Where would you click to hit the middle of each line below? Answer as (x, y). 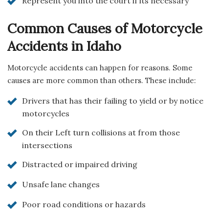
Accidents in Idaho (64, 46)
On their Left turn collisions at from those (101, 132)
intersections (47, 145)
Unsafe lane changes (61, 184)
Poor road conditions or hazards (84, 204)
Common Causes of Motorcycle (105, 29)
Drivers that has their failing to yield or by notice (113, 100)
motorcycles (46, 113)
